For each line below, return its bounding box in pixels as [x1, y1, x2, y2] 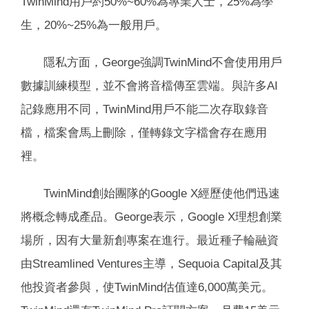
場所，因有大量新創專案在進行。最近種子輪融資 [21, 233, 279, 246]
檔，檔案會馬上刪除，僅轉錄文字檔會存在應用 [21, 126, 267, 139]
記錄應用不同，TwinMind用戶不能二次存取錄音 [21, 102, 268, 115]
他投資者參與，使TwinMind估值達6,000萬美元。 [21, 280, 273, 293]
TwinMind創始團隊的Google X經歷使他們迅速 [43, 186, 280, 199]
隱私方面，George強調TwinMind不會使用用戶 [43, 55, 282, 68]
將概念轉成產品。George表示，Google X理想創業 [21, 210, 282, 223]
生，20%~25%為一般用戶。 [21, 18, 167, 31]
